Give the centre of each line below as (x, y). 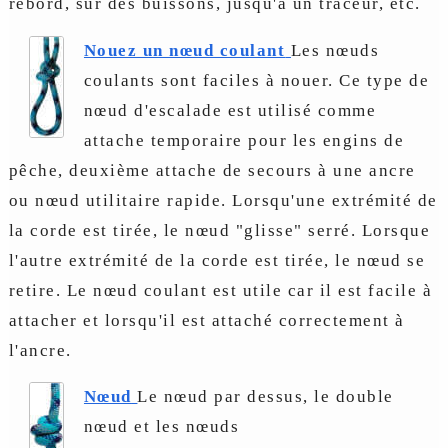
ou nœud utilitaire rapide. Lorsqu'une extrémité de (223, 200)
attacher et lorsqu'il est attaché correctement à (206, 320)
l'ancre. (40, 350)
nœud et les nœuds (161, 426)
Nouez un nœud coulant (184, 50)
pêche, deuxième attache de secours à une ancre (212, 170)
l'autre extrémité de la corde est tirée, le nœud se (217, 260)
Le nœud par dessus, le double (265, 396)
